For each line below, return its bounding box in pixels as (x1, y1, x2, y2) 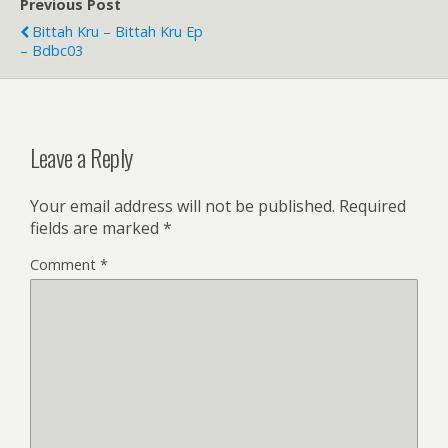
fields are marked (30, 216, 163, 239)
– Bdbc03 (20, 41, 83, 60)
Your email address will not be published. (30, 194, 335, 217)
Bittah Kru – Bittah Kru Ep (32, 22, 203, 41)
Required (339, 194, 406, 217)
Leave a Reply (30, 138, 133, 175)
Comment (30, 254, 100, 274)
